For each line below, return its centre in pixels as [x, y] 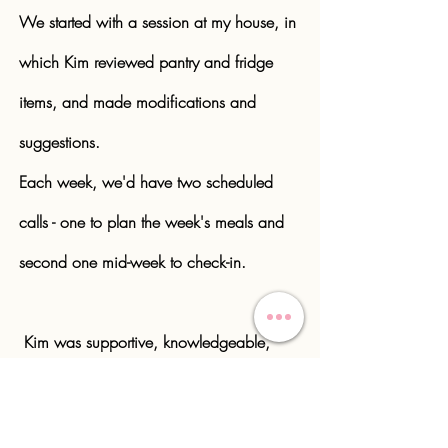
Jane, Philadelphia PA [159, 422]
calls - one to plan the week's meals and [151, 222]
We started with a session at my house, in [157, 22]
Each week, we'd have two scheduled [146, 182]
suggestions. [59, 142]
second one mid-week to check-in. [135, 262]
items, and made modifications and [137, 102]
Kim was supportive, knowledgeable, [147, 342]
